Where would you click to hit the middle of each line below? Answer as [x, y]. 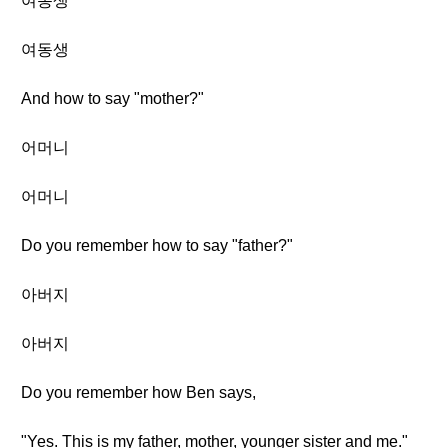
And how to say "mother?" [112, 98]
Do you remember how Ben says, [138, 392]
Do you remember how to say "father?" [157, 245]
